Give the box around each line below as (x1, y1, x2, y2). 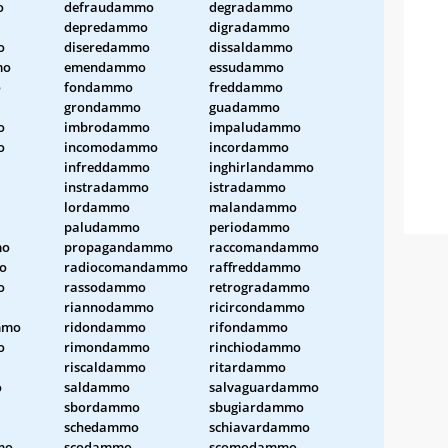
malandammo (209, 197, 297, 216)
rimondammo (64, 337, 150, 356)
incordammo (209, 137, 289, 156)
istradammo (209, 177, 286, 196)
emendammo (64, 57, 146, 76)
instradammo (64, 177, 149, 196)
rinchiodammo (209, 337, 301, 356)
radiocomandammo (64, 257, 188, 276)
